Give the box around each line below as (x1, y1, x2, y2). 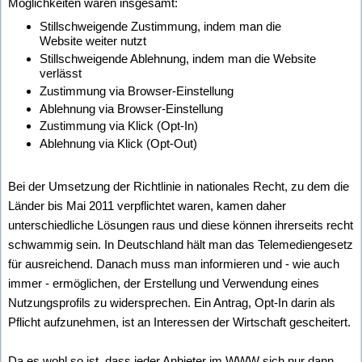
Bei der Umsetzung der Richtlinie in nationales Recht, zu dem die (8, 179, 349, 193)
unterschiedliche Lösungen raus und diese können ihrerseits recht (8, 217, 353, 232)
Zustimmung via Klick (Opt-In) (39, 119, 198, 133)
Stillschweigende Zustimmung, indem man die (39, 19, 281, 34)
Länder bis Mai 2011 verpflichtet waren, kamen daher (8, 198, 286, 213)
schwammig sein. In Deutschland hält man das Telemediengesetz (8, 237, 353, 251)
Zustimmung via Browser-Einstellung (39, 83, 234, 98)
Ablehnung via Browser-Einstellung (39, 101, 223, 116)
